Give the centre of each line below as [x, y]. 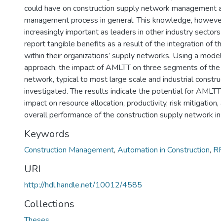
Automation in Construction [164, 150]
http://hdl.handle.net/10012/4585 [83, 185]
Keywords [47, 134]
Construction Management [69, 150]
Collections [49, 204]
